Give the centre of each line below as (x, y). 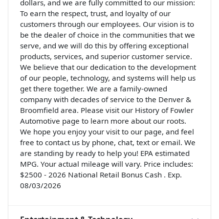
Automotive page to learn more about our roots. (103, 121)
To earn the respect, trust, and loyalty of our (95, 13)
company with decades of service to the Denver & (106, 99)
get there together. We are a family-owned (94, 89)
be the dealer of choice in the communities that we (108, 35)
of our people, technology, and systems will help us (108, 78)
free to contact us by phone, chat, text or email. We (108, 142)
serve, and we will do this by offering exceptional (104, 46)
